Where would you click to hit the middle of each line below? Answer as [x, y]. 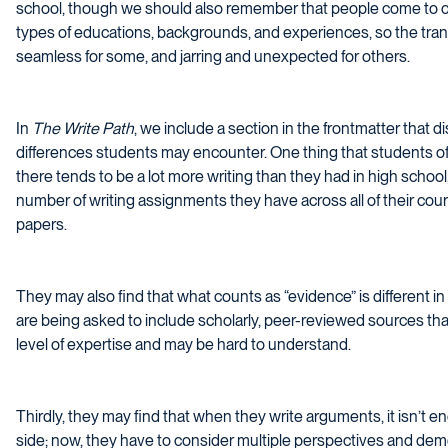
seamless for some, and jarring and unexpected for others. [213, 57]
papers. [41, 225]
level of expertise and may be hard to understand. [183, 345]
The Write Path [83, 129]
